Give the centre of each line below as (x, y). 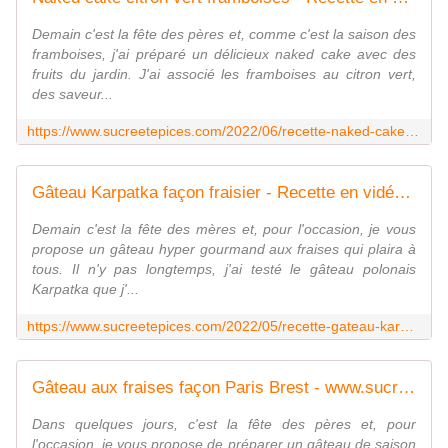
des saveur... (72, 94)
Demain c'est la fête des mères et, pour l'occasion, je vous (224, 229)
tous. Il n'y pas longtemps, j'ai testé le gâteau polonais (224, 269)
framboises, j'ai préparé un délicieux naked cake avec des (224, 54)
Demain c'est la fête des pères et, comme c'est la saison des (224, 34)
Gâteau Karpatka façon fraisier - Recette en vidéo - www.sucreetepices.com (402, 193)
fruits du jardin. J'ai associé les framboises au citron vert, (224, 74)
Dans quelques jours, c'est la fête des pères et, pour (224, 424)
